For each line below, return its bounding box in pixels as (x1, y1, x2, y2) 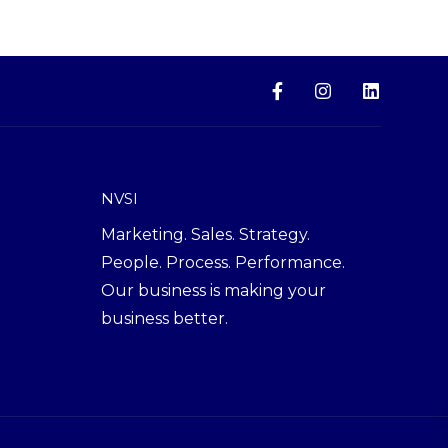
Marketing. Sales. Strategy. (101, 225, 310, 244)
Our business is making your (101, 281, 326, 300)
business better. (101, 309, 228, 328)
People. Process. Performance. (101, 253, 345, 272)
